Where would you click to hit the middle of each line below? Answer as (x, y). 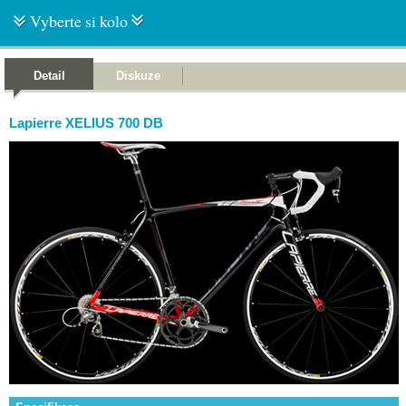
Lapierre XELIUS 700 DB (86, 123)
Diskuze (138, 76)
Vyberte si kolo (79, 21)
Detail (49, 76)
